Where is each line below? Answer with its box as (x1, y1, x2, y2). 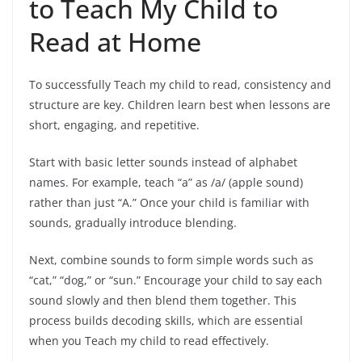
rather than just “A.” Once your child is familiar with (29, 194, 309, 210)
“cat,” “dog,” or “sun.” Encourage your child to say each (29, 271, 322, 288)
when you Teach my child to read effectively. (29, 332, 269, 348)
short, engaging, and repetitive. (29, 116, 200, 133)
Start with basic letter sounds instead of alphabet (29, 154, 297, 170)
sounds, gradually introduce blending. (29, 214, 237, 230)
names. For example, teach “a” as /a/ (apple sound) (29, 174, 303, 190)
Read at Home (29, 23, 201, 59)
